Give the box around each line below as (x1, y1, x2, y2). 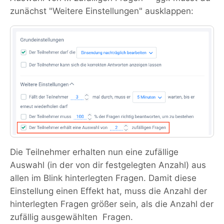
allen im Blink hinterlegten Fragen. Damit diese (10, 173, 196, 183)
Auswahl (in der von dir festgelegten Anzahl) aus (10, 160, 206, 170)
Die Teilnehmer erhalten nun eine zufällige (10, 147, 178, 157)
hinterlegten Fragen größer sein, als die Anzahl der (10, 199, 213, 209)
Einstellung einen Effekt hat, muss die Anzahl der (10, 186, 207, 196)
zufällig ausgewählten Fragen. (10, 212, 133, 222)
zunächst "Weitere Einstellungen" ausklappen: (10, 6, 193, 16)
